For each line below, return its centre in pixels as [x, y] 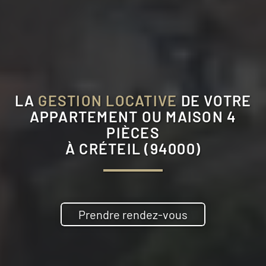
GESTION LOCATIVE [108, 100]
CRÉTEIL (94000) [140, 148]
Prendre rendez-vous [133, 214]
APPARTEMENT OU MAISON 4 [133, 116]
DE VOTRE [214, 100]
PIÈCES [133, 132]
